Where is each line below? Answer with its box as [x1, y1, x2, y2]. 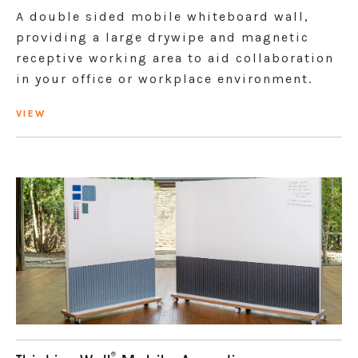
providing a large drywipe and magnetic [16, 30, 309, 45]
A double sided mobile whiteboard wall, [16, 9, 309, 24]
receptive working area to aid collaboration [16, 50, 334, 66]
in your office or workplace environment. [16, 71, 312, 86]
